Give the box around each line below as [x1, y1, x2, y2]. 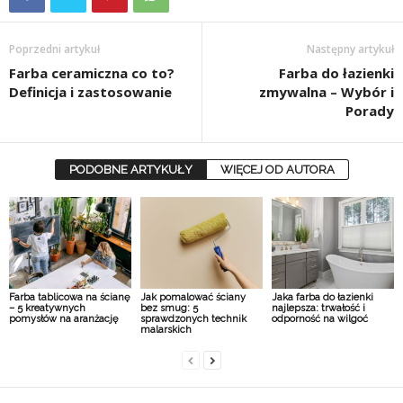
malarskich [139, 324, 192, 336]
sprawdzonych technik [139, 313, 246, 326]
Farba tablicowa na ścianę [9, 291, 130, 304]
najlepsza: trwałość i [271, 302, 365, 315]
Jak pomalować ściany [139, 291, 246, 304]
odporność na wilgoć [271, 313, 368, 326]
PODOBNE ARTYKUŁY [68, 163, 193, 177]
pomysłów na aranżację [9, 313, 118, 326]
